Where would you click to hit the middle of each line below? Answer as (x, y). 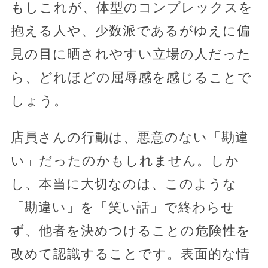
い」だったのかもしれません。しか (125, 161)
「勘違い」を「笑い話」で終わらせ (123, 208)
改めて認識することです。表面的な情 (130, 254)
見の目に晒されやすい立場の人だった (131, 54)
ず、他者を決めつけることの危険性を (130, 231)
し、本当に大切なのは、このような (124, 184)
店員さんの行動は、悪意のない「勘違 (130, 138)
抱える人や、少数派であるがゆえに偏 (130, 31)
